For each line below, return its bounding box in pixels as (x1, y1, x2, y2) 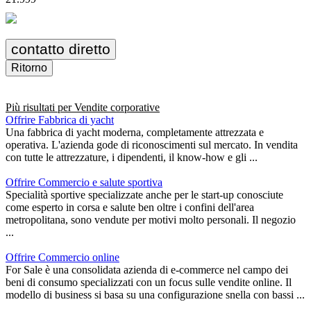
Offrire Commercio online (6, 251, 119, 264)
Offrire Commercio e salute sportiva (6, 176, 162, 189)
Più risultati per (6, 101, 74, 114)
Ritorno (11, 62, 47, 74)
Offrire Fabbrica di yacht (6, 114, 114, 126)
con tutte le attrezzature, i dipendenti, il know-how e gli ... (6, 151, 258, 164)
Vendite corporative (74, 101, 160, 114)
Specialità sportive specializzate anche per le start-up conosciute (6, 189, 283, 201)
